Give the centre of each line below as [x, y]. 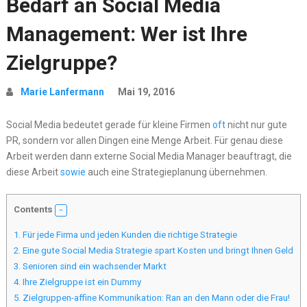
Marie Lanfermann [62, 92]
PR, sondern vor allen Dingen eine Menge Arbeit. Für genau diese [144, 140]
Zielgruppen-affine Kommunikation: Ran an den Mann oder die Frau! [155, 298]
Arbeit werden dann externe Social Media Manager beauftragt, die [149, 156]
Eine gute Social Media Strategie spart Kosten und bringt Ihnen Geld [157, 251]
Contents [33, 209]
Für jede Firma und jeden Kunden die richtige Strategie [128, 235]
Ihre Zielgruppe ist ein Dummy [81, 282]
